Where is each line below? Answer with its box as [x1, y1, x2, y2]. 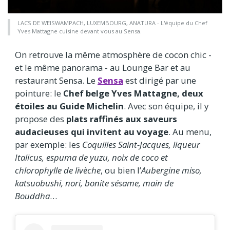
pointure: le [15, 87, 63, 99]
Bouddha [15, 189, 50, 202]
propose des [15, 112, 66, 125]
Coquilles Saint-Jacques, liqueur [82, 138, 200, 150]
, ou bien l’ [101, 164, 141, 176]
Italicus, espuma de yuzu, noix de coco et [15, 151, 168, 163]
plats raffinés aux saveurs [66, 112, 177, 125]
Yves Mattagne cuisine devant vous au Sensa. [17, 27, 142, 35]
